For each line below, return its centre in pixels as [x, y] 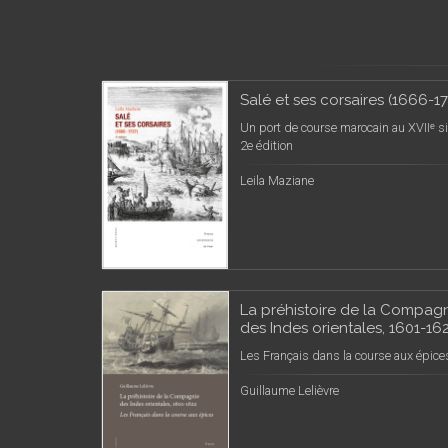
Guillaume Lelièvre [289, 390]
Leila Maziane [277, 180]
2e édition [266, 145]
